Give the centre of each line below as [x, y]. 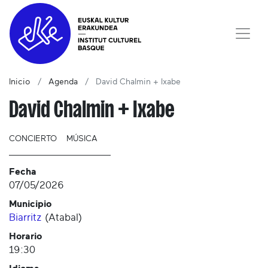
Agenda [63, 82]
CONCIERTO [33, 139]
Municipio [30, 204]
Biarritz [25, 218]
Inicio [20, 82]
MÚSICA [82, 139]
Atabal [63, 218]
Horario [25, 237]
